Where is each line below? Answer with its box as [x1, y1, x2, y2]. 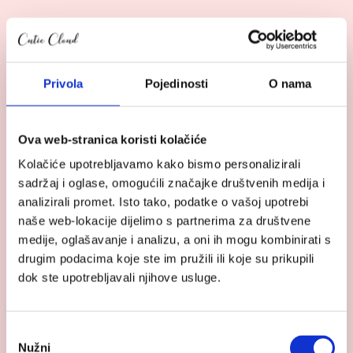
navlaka [12, 123, 58, 139]
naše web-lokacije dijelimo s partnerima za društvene [18, 214, 310, 228]
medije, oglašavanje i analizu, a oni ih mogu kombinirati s [18, 232, 331, 247]
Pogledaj [12, 47, 64, 64]
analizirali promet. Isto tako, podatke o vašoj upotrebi [18, 195, 309, 209]
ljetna [12, 104, 44, 121]
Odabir [6, 325, 41, 339]
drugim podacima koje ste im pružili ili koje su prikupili [18, 251, 314, 266]
